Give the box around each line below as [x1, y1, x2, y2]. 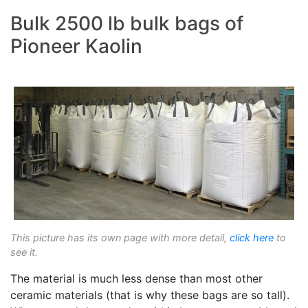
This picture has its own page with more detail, [10, 232, 230, 244]
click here [230, 232, 274, 244]
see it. [10, 246, 38, 258]
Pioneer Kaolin [10, 34, 142, 58]
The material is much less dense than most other [10, 272, 263, 286]
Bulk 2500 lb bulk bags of [10, 12, 243, 36]
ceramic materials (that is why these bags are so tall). [10, 288, 289, 302]
